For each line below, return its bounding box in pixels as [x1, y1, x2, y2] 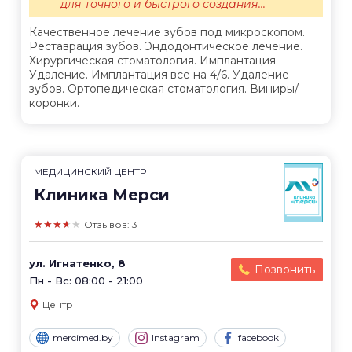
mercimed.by [53, 332, 113, 344]
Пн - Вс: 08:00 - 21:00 [29, 273, 143, 287]
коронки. [29, 95, 79, 110]
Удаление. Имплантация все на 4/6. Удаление [29, 67, 289, 82]
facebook [238, 332, 279, 344]
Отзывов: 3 [84, 218, 137, 230]
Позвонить [255, 262, 315, 277]
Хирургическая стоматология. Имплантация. [29, 53, 278, 68]
